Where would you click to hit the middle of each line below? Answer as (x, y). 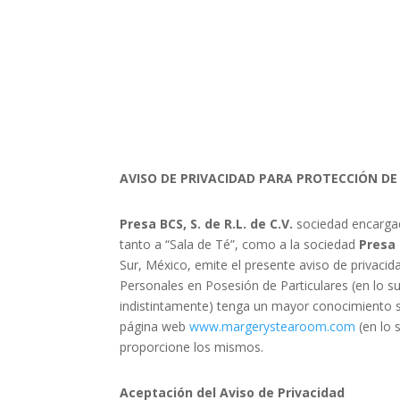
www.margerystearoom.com (273, 327)
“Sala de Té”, (202, 245)
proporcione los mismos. (192, 347)
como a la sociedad (301, 245)
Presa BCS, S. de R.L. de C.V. (207, 224)
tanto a (143, 245)
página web (155, 327)
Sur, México (154, 265)
